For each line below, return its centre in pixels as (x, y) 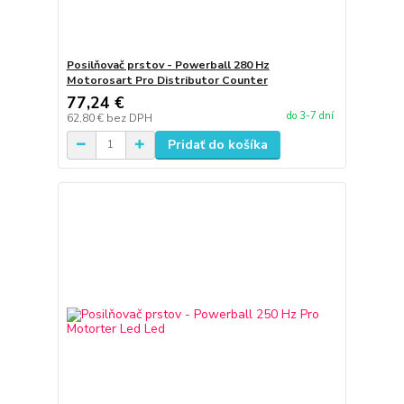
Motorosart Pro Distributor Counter (167, 80)
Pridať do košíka (217, 144)
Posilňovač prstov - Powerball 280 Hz (168, 64)
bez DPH (129, 118)
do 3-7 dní (310, 116)
